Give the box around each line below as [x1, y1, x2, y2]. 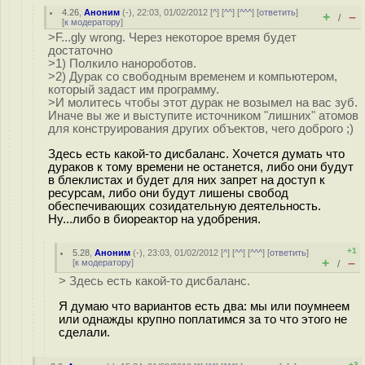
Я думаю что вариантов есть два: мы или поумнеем [59, 299, 350, 313]
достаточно [48, 44, 112, 57]
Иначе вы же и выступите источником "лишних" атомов [48, 109, 358, 122]
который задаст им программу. [48, 83, 219, 96]
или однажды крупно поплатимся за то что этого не [59, 312, 347, 326]
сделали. [59, 325, 110, 339]
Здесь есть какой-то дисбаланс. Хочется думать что [48, 147, 345, 161]
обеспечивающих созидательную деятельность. [48, 199, 321, 213]
